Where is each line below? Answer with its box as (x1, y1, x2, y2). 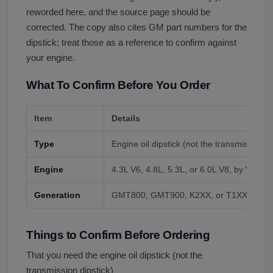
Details (112, 113, 140, 123)
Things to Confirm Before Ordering (26, 228, 210, 241)
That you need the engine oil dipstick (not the (26, 250, 202, 260)
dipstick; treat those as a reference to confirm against (26, 37, 236, 48)
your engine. (26, 52, 75, 63)
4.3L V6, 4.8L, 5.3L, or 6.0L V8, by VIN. (112, 164, 262, 174)
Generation (34, 190, 80, 200)
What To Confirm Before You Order (26, 78, 210, 91)
